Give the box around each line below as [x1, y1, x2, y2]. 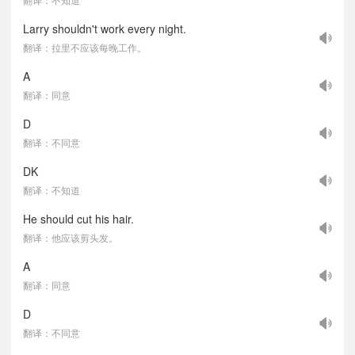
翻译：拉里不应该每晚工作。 [23, 40, 147, 54]
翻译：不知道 [23, 183, 80, 197]
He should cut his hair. [23, 211, 134, 227]
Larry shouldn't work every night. [23, 21, 186, 36]
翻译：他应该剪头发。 [23, 231, 118, 244]
